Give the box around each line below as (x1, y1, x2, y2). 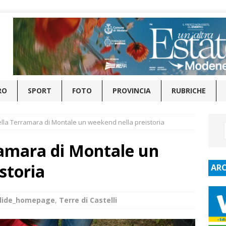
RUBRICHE (172, 85, 206, 95)
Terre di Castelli (59, 195, 117, 205)
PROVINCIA (112, 85, 151, 95)
